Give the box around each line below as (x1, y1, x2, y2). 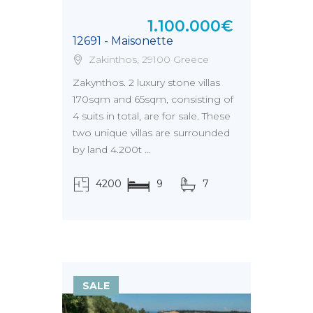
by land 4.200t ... (73, 143, 151, 156)
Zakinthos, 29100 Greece (86, 53, 209, 66)
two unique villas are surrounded (73, 126, 230, 139)
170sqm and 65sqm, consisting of (73, 93, 233, 105)
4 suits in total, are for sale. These (73, 110, 231, 122)
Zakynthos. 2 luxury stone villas (73, 76, 220, 89)
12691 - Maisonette (73, 34, 173, 48)
